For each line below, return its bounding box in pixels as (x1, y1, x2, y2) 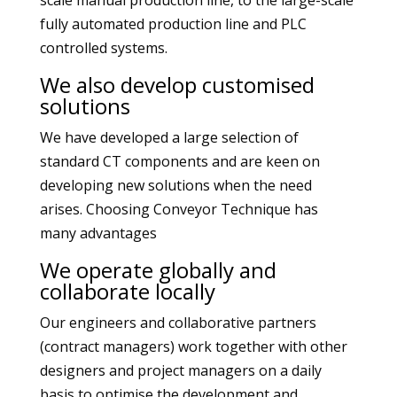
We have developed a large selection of (39, 128, 299, 147)
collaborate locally (39, 276, 215, 306)
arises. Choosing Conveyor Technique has (39, 199, 318, 219)
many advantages (39, 223, 157, 243)
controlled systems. (39, 38, 167, 58)
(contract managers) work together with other (39, 337, 347, 356)
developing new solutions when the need (39, 175, 312, 195)
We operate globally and (39, 255, 276, 284)
